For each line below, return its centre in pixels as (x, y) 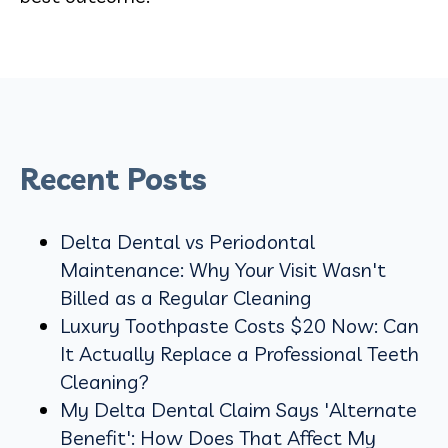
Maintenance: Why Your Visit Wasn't (223, 269)
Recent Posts (113, 178)
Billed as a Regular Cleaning (186, 297)
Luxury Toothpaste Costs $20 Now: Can (239, 325)
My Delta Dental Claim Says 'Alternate (238, 409)
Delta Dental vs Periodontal (187, 241)
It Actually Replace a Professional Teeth (239, 353)
